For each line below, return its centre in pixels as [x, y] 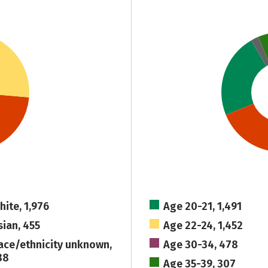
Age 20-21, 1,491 [203, 206]
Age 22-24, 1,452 [203, 226]
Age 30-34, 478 [201, 245]
